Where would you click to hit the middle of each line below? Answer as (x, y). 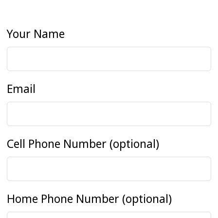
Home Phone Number (63, 199)
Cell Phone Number (57, 144)
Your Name (36, 34)
